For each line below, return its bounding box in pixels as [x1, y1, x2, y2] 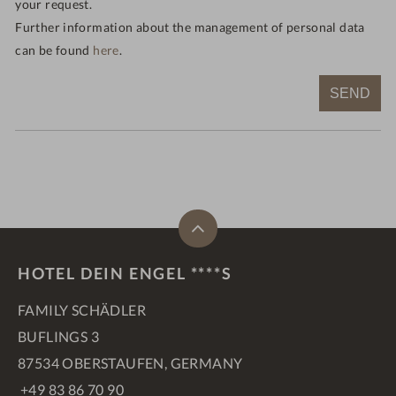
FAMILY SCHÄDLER [18, 301, 146, 319]
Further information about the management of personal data [15, 19, 365, 35]
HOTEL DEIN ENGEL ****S [18, 263, 232, 284]
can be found [15, 42, 94, 58]
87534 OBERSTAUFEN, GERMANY [18, 354, 243, 372]
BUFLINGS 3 [18, 328, 99, 346]
